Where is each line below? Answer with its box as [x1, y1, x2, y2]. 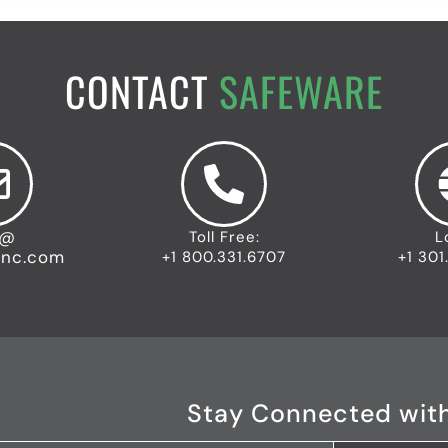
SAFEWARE [219, 61, 383, 121]
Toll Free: [188, 227, 260, 247]
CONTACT [65, 61, 219, 121]
